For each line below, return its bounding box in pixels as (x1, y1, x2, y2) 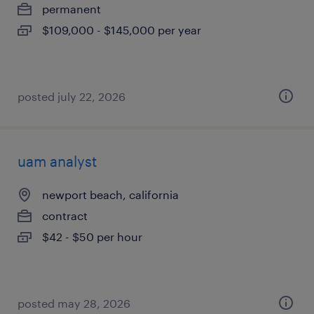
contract (42, 209, 88, 222)
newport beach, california (42, 188, 179, 201)
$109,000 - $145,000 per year (42, 23, 201, 36)
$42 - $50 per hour (42, 230, 142, 243)
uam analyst (18, 153, 97, 170)
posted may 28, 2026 (18, 296, 130, 310)
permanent (42, 2, 101, 15)
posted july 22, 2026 (18, 90, 125, 103)
